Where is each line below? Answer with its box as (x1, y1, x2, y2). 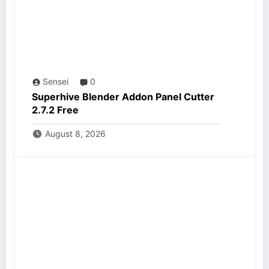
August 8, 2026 (44, 128, 106, 139)
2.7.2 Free (32, 104, 79, 116)
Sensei (43, 76, 68, 87)
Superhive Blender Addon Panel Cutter (32, 91, 214, 103)
